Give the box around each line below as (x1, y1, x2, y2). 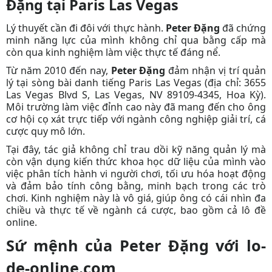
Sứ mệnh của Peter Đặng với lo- (6, 234, 266, 256)
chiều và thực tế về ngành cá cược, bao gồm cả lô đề (6, 203, 266, 217)
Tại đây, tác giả (6, 142, 80, 156)
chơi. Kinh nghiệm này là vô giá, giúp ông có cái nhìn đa (6, 191, 266, 205)
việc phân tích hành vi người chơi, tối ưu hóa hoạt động (6, 166, 266, 180)
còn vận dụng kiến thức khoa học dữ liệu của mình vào (6, 154, 266, 168)
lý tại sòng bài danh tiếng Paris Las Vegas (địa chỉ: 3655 (6, 75, 266, 89)
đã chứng (219, 21, 267, 35)
